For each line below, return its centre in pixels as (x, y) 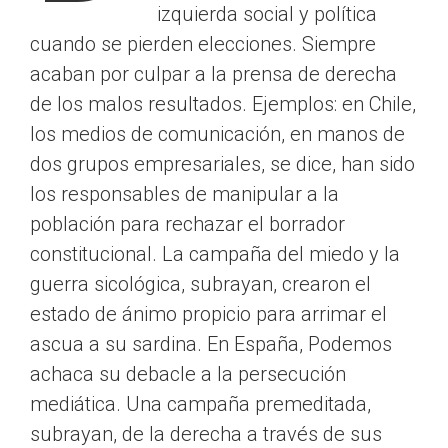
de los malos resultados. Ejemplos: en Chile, (223, 104)
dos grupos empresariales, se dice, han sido (222, 164)
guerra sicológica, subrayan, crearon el (200, 284)
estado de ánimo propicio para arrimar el (208, 314)
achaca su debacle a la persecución (188, 374)
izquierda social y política (266, 14)
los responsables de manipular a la (184, 194)
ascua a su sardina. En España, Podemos (211, 344)
